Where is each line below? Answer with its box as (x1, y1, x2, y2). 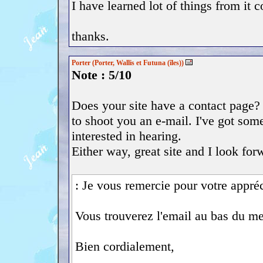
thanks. (72, 29, 109, 43)
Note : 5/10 (72, 68, 131, 82)
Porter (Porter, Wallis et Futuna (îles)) (72, 59, 184, 67)
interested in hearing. (72, 129, 181, 143)
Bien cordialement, (75, 239, 174, 254)
